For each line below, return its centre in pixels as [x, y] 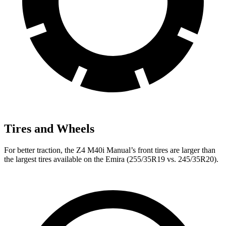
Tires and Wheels [49, 129]
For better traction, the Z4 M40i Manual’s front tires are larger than [110, 150]
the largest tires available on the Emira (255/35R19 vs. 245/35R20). [111, 159]
